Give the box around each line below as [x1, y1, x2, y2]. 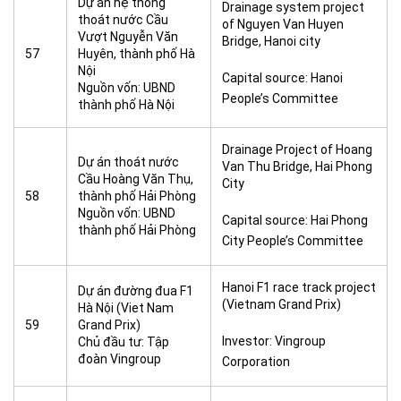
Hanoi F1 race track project [222, 280, 376, 294]
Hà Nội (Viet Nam [78, 301, 174, 315]
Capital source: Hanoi [222, 71, 343, 85]
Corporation [222, 354, 290, 369]
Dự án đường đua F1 [78, 284, 193, 298]
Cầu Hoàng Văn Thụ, [78, 172, 193, 186]
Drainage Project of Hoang [222, 142, 372, 157]
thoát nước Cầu [78, 13, 168, 27]
